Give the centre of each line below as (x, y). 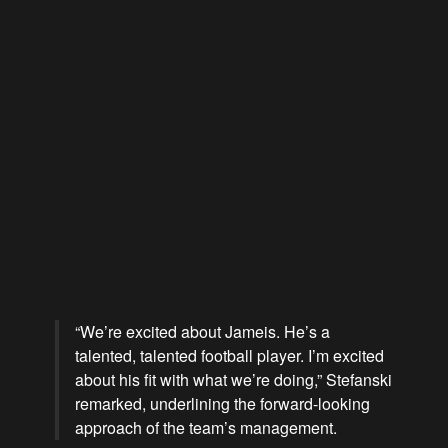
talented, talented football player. (191, 356)
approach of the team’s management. (206, 428)
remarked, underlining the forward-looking (222, 404)
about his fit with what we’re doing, (196, 380)
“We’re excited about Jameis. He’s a (202, 332)
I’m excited (346, 356)
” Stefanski (354, 380)
